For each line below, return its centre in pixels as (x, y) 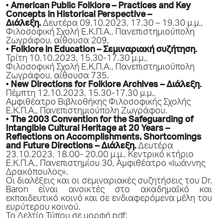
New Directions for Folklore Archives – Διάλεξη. (106, 85)
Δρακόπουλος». (37, 173)
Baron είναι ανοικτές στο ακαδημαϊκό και (109, 191)
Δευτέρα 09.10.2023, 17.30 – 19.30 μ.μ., (123, 24)
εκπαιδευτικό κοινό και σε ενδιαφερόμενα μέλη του (109, 199)
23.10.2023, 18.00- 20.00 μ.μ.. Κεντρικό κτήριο (100, 155)
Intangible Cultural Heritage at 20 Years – (88, 129)
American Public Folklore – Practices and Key (101, 7)
